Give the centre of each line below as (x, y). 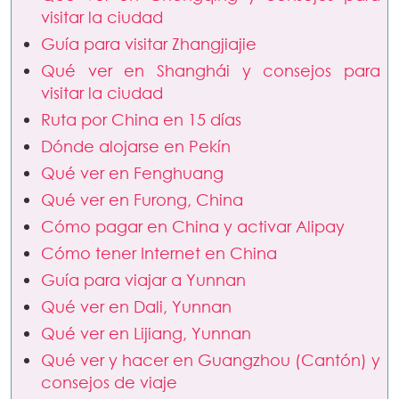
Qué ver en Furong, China (142, 200)
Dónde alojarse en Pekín (136, 147)
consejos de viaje (109, 383)
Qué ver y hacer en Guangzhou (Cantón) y (211, 360)
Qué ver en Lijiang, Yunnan (146, 334)
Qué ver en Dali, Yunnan (136, 307)
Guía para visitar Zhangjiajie (149, 44)
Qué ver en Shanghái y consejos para (211, 71)
